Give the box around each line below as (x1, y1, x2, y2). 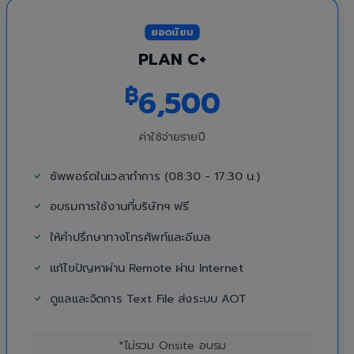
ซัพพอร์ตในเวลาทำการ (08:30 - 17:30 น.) (45, 167, 261, 185)
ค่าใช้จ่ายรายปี (139, 128, 205, 145)
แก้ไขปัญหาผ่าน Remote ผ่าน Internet (45, 258, 243, 277)
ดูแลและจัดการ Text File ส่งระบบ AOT (45, 289, 247, 307)
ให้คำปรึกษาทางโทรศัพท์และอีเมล (45, 228, 210, 247)
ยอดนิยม (150, 24, 194, 40)
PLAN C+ (138, 47, 206, 71)
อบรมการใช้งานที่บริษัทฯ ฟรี (45, 197, 190, 216)
